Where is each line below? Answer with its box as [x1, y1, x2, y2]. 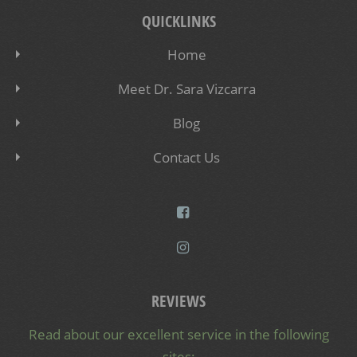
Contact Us [153, 147, 220, 167]
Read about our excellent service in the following [28, 325, 329, 344]
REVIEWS [151, 290, 206, 312]
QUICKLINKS [141, 10, 216, 32]
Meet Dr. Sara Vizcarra [117, 79, 256, 98]
